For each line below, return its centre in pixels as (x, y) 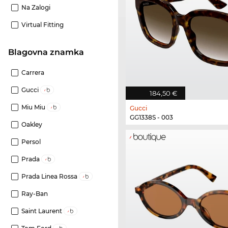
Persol (31, 142)
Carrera (33, 73)
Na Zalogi (36, 8)
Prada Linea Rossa (50, 177)
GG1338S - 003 (151, 118)
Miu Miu (34, 107)
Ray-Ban (35, 194)
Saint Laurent (42, 211)
